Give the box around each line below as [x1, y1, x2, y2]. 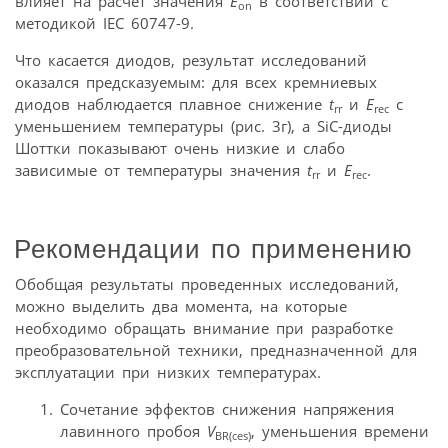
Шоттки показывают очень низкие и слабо [15, 138, 345, 159]
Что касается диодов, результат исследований [15, 50, 367, 71]
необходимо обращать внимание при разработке [15, 317, 393, 338]
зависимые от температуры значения [15, 160, 307, 181]
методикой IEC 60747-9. [15, 13, 194, 34]
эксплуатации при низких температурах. [15, 361, 321, 382]
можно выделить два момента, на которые [15, 295, 347, 316]
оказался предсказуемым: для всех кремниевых [15, 72, 377, 93]
